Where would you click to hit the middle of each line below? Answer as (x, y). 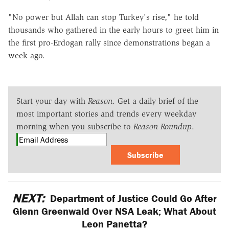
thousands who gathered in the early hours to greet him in (113, 30)
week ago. (27, 55)
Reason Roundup (163, 126)
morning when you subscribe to (75, 126)
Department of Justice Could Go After (132, 198)
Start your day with (52, 101)
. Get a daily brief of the (155, 101)
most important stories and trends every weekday (106, 113)
